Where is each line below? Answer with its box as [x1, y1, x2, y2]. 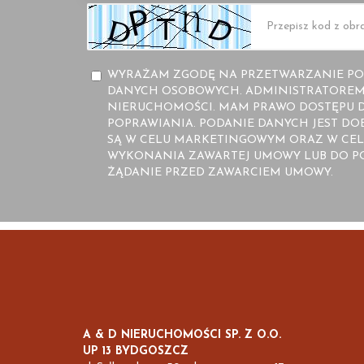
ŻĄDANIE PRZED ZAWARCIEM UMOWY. [107, 166, 333, 179]
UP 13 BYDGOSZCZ [83, 344, 193, 357]
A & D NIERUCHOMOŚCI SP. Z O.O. [83, 328, 281, 341]
